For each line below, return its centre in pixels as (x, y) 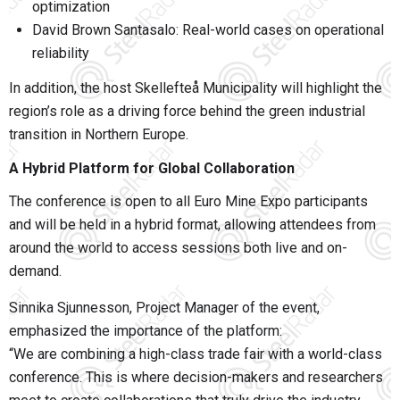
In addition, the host (72, 88)
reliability (61, 54)
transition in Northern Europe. (99, 135)
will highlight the (330, 88)
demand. (35, 271)
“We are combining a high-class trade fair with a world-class (196, 354)
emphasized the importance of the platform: (146, 331)
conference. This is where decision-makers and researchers (196, 378)
